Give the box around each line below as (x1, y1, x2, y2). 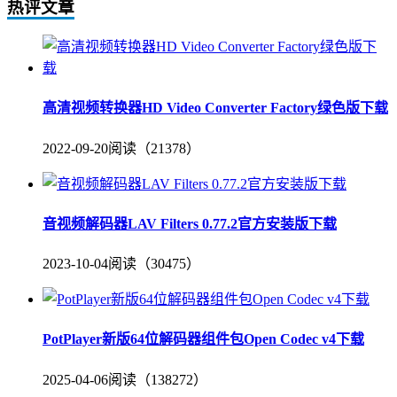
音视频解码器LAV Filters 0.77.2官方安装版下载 (43, 215, 337, 231)
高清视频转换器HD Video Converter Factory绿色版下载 (43, 100, 388, 116)
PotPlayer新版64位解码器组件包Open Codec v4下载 (43, 331, 364, 347)
